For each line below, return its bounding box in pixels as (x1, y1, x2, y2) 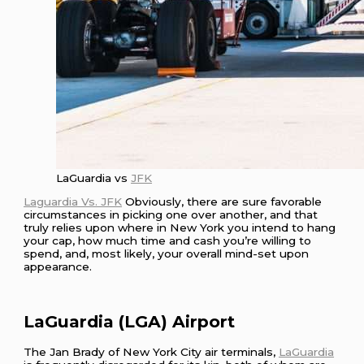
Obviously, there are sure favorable (122, 195, 323, 209)
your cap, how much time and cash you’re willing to (24, 234, 312, 248)
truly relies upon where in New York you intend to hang (24, 221, 336, 235)
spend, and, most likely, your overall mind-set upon (24, 247, 310, 261)
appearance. (24, 260, 93, 274)
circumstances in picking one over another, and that (24, 208, 318, 222)
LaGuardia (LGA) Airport (24, 310, 236, 331)
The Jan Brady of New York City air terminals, (24, 345, 279, 359)
